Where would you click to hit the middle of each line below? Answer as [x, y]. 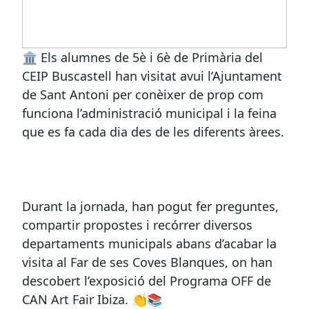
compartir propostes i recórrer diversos [137, 225]
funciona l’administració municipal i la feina [149, 113]
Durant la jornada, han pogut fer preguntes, [150, 207]
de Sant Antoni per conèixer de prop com [143, 95]
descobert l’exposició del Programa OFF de [147, 281]
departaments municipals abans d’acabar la [149, 244]
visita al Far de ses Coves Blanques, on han [147, 262]
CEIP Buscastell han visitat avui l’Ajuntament [152, 76]
